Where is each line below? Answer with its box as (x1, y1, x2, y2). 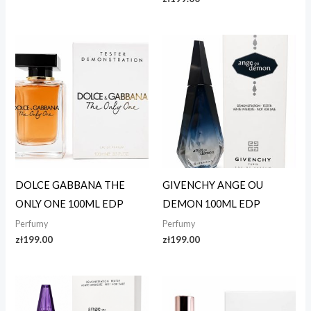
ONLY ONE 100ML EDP (15, 198, 124, 210)
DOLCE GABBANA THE (15, 179, 126, 192)
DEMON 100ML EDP (162, 198, 260, 210)
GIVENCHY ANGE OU (162, 179, 263, 192)
